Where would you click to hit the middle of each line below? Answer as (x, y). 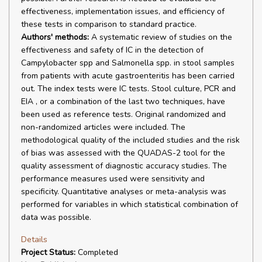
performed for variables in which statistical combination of (130, 204)
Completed (97, 252)
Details (34, 239)
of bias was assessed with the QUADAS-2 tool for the (123, 153)
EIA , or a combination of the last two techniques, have (123, 101)
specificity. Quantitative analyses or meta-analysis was (124, 192)
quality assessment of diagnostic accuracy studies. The (124, 166)
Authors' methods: (55, 37)
